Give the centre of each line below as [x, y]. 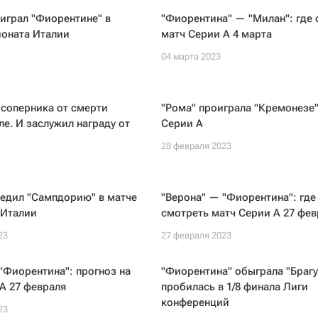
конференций [195, 302]
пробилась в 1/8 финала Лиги [234, 287]
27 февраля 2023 [196, 235]
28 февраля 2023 [196, 146]
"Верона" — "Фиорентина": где [238, 197]
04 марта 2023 [191, 56]
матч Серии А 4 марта [216, 34]
